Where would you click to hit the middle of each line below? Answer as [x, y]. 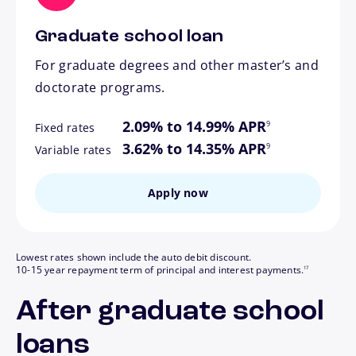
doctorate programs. [100, 87]
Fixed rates [65, 127]
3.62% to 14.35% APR [194, 148]
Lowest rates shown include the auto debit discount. [134, 257]
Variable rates [73, 149]
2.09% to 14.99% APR [194, 126]
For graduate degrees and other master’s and [177, 65]
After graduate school [170, 312]
